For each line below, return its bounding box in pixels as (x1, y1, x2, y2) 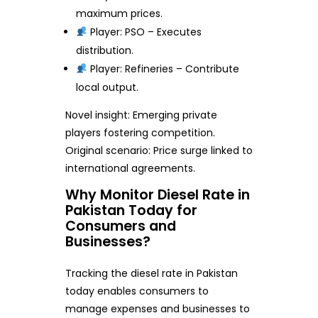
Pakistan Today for (65, 200, 197, 220)
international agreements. (65, 160, 195, 175)
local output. (76, 79, 139, 94)
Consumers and (65, 216, 176, 236)
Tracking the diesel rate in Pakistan (65, 266, 238, 280)
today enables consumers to (65, 284, 209, 298)
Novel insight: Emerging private (65, 107, 217, 122)
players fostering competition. (65, 125, 215, 140)
